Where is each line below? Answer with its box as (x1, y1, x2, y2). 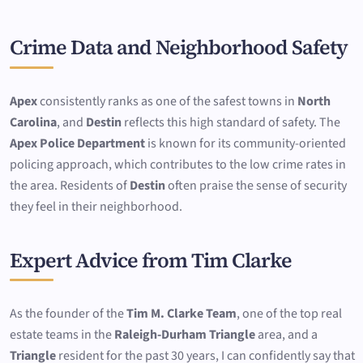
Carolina (10, 113, 57, 131)
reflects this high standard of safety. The (122, 113, 340, 131)
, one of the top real (237, 305, 342, 323)
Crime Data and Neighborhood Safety (10, 33, 348, 62)
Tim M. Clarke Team (126, 305, 237, 323)
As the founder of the (10, 305, 126, 323)
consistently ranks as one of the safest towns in (37, 92, 297, 110)
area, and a (255, 326, 318, 344)
